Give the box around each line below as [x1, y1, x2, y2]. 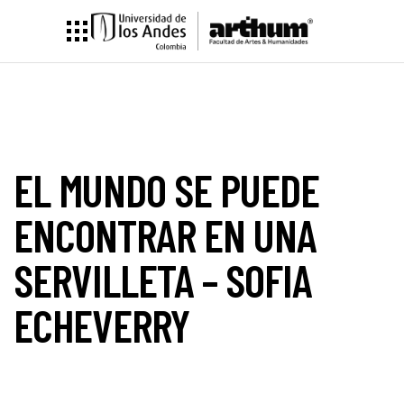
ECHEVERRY [14, 298, 189, 352]
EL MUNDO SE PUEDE [14, 162, 319, 216]
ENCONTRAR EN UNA [14, 207, 317, 262]
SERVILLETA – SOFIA [14, 252, 312, 307]
